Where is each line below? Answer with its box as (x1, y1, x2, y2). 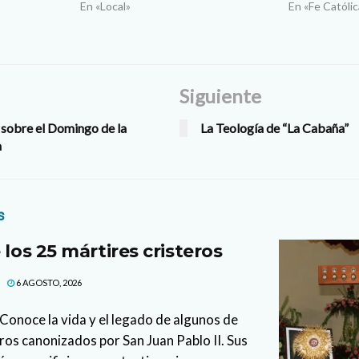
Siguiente (179, 84, 261, 108)
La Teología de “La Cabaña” (200, 120, 349, 136)
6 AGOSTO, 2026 (14, 277, 82, 288)
